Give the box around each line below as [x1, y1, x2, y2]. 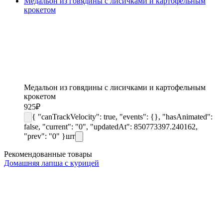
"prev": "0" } [24, 131, 66, 140]
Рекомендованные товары [4, 149, 92, 158]
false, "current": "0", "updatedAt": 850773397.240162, [24, 122, 198, 131]
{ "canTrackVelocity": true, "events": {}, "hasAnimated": [32, 112, 213, 121]
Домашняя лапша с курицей [4, 158, 99, 167]
